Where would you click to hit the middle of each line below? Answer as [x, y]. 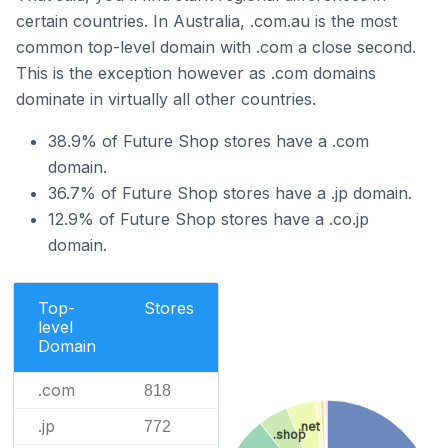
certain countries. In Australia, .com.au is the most [206, 20]
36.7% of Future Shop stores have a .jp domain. [230, 192]
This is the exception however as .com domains [196, 72]
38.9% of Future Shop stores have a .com [208, 140]
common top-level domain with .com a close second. [216, 46]
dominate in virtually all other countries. [166, 98]
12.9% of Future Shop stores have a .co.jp [208, 218]
